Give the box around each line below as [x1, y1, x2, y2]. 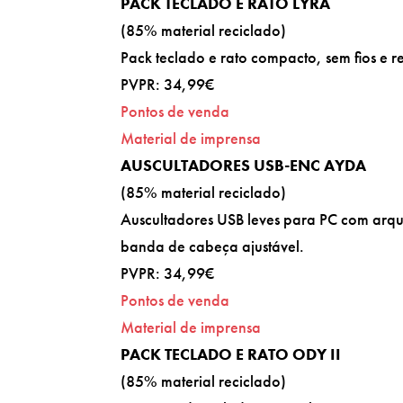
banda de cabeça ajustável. [121, 235, 305, 256]
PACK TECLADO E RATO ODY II [121, 343, 342, 364]
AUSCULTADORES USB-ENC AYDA [121, 154, 367, 175]
